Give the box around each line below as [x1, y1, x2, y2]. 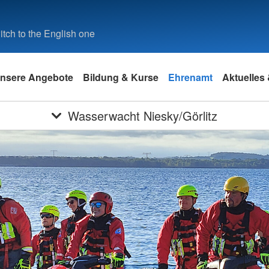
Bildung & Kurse [83, 70, 159, 84]
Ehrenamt [168, 70, 213, 84]
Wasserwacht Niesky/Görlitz [68, 107, 218, 124]
